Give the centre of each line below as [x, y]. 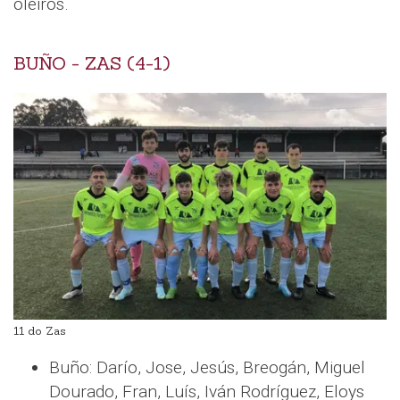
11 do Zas [40, 330]
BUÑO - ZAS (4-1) [92, 64]
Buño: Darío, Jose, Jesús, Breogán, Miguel [207, 367]
